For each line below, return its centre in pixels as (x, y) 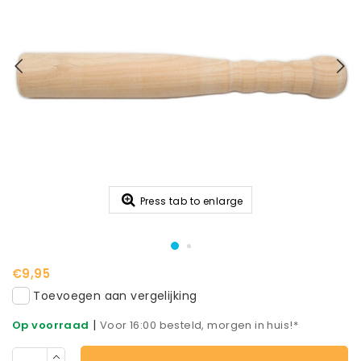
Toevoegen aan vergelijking (115, 295)
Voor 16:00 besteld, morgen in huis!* (199, 326)
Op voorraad (51, 326)
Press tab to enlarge (191, 201)
